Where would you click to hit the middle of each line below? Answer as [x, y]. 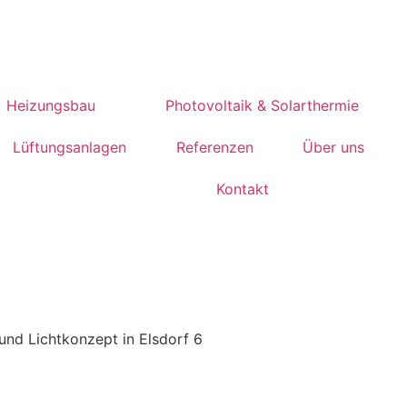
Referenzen [214, 147]
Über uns [333, 147]
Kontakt [243, 189]
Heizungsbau [51, 105]
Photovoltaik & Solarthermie [262, 105]
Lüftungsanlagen [70, 147]
